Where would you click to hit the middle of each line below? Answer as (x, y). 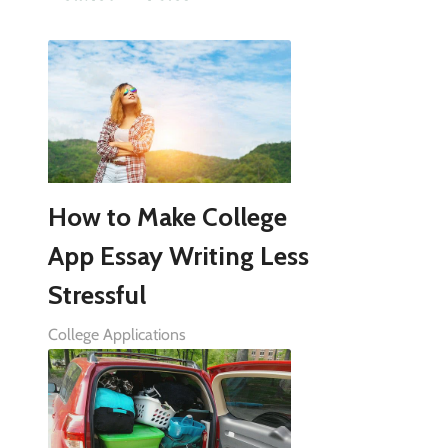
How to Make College (167, 217)
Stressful (96, 295)
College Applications (116, 335)
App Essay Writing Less (178, 256)
